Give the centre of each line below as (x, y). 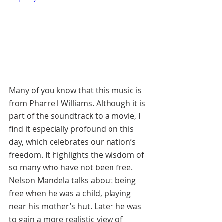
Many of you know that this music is (76, 90)
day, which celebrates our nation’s (73, 141)
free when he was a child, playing (71, 193)
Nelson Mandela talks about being (73, 180)
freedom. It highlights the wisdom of (77, 154)
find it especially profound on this (72, 129)
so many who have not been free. (72, 167)
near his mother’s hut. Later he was (76, 206)
